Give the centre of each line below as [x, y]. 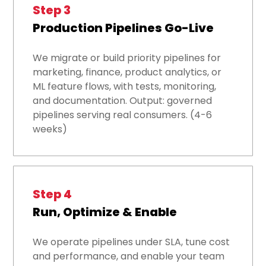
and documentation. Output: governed [123, 101]
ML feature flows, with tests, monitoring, [125, 87]
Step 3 [52, 10]
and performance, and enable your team [129, 256]
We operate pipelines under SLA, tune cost [132, 242]
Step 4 [53, 194]
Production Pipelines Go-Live [123, 28]
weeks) [50, 129]
